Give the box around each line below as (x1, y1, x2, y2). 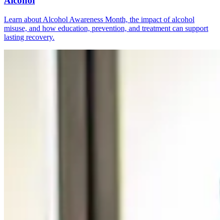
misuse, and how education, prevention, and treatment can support (4, 24, 208, 33)
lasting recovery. (4, 33, 55, 42)
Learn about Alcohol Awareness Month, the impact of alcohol (4, 15, 194, 24)
